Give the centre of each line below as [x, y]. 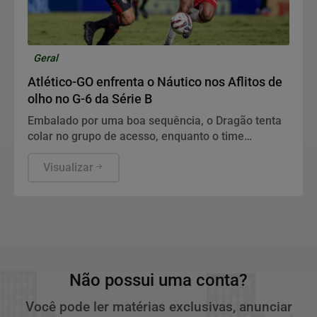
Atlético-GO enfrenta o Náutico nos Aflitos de [155, 82]
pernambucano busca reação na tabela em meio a [155, 151]
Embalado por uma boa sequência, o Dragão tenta [155, 120]
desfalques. [57, 167]
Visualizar [68, 167]
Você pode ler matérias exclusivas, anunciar [158, 306]
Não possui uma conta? [158, 280]
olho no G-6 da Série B [90, 99]
